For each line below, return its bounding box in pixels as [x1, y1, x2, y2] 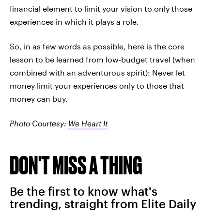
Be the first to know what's [10, 184, 157, 198]
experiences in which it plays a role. [10, 17, 139, 26]
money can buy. [10, 94, 68, 103]
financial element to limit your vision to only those [10, 4, 192, 13]
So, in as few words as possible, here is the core [10, 42, 185, 51]
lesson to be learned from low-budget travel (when [10, 55, 195, 64]
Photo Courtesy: [10, 119, 68, 128]
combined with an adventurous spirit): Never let [10, 68, 185, 77]
